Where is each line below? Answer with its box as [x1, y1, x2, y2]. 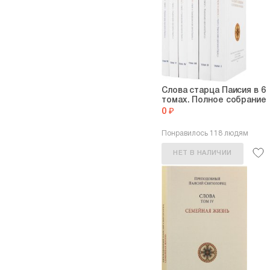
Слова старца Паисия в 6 [162, 87, 266, 95]
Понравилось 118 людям [162, 130, 248, 137]
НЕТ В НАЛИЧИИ [173, 150, 232, 156]
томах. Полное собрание [162, 96, 266, 104]
